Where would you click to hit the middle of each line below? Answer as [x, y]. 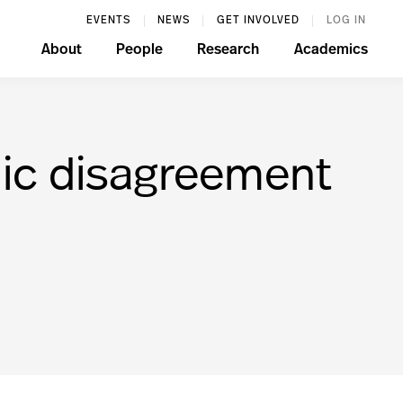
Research [228, 50]
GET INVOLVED [258, 21]
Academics [331, 50]
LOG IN [346, 21]
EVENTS [109, 21]
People [139, 50]
